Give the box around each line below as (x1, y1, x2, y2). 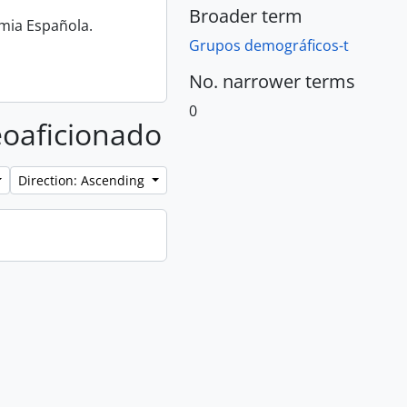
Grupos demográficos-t (189, 35, 349, 55)
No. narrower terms (189, 69, 355, 94)
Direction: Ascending (18, 172, 149, 189)
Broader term (189, 4, 303, 28)
